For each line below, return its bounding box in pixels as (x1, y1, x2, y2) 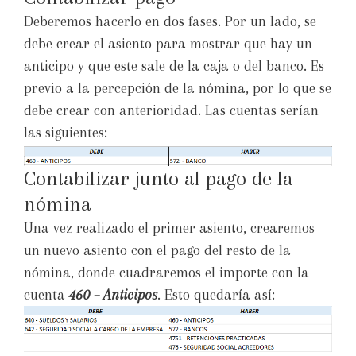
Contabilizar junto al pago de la (24, 166, 293, 190)
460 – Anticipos (69, 286, 157, 303)
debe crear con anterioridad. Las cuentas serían (24, 102, 319, 118)
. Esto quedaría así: (157, 286, 275, 303)
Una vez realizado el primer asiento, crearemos (24, 219, 315, 236)
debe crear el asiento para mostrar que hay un (24, 35, 312, 52)
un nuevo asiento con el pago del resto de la (24, 242, 291, 258)
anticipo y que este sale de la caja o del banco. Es (24, 57, 324, 74)
